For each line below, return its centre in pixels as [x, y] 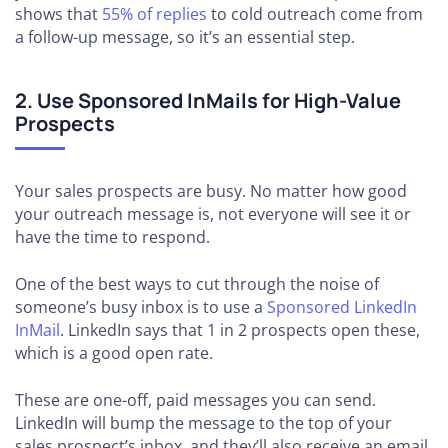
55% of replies [154, 14]
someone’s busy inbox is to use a [141, 307]
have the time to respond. [112, 237]
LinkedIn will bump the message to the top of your [203, 423]
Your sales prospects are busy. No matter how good [211, 191]
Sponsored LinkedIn [342, 307]
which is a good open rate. [114, 353]
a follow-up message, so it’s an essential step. [185, 37]
